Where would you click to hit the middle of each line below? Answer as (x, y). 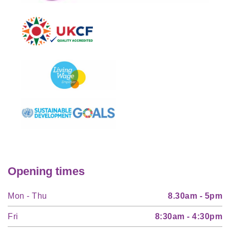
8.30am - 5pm (195, 196)
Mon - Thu (27, 196)
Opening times (46, 171)
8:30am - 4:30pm (188, 217)
